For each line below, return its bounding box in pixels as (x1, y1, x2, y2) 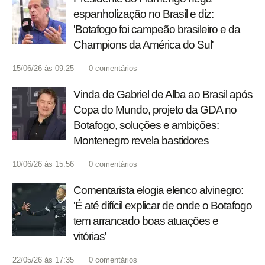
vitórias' (73, 230, 106, 243)
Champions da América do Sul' (73, 38, 214, 51)
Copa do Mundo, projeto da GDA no (73, 104, 237, 117)
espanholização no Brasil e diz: (73, 8, 214, 21)
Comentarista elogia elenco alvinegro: (73, 184, 243, 197)
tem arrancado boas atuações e (73, 215, 218, 228)
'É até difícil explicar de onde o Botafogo (73, 199, 252, 212)
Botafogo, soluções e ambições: (73, 119, 219, 132)
